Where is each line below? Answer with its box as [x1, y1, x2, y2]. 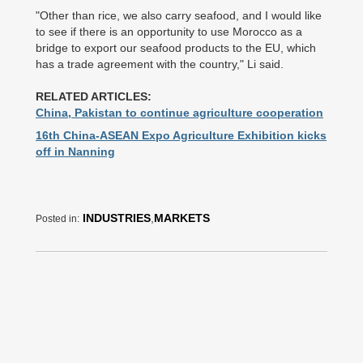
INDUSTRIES [83, 211, 151, 224]
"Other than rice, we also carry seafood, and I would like [36, 9, 322, 22]
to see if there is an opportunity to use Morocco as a [36, 25, 302, 38]
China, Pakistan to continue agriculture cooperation [36, 106, 323, 119]
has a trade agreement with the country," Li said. [36, 58, 284, 70]
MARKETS [154, 211, 210, 224]
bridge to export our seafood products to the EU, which [36, 41, 316, 54]
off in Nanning [36, 145, 115, 158]
